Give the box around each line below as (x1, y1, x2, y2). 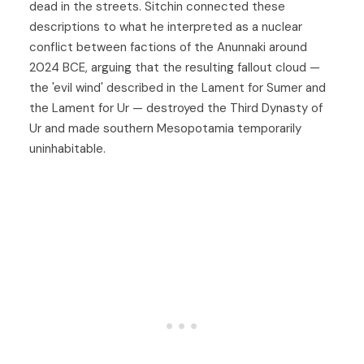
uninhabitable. (29, 141, 106, 157)
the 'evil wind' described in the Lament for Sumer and (29, 80, 326, 96)
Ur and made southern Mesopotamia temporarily (29, 120, 301, 136)
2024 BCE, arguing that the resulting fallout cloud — (29, 59, 320, 76)
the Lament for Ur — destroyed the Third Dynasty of (29, 100, 323, 116)
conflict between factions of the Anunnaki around (29, 39, 307, 55)
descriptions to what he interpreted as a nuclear (29, 19, 302, 35)
